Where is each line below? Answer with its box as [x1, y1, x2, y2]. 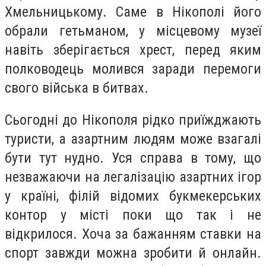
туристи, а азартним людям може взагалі [5, 130, 261, 147]
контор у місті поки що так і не [5, 206, 261, 223]
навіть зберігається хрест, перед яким [5, 42, 261, 59]
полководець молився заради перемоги [5, 61, 261, 78]
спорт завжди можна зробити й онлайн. [5, 244, 261, 261]
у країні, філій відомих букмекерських [5, 187, 261, 204]
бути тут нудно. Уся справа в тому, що [5, 149, 261, 166]
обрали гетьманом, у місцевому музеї [5, 23, 261, 40]
